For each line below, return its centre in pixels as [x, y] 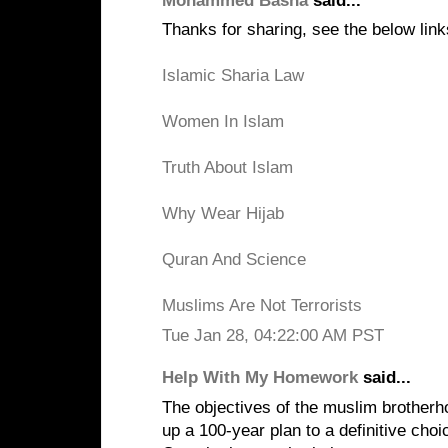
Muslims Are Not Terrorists [262, 305]
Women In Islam [223, 121]
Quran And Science [234, 259]
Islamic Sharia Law [233, 75]
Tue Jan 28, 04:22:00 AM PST [273, 335]
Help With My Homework [260, 377]
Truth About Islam [227, 167]
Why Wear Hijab [223, 213]
